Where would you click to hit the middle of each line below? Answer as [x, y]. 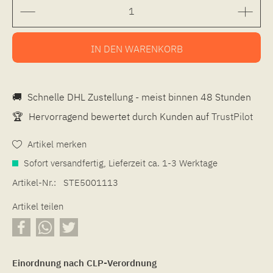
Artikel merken [57, 144]
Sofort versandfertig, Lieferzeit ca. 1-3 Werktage [119, 163]
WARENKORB [154, 48]
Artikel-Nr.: [34, 182]
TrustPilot [232, 116]
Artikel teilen [38, 206]
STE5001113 [91, 182]
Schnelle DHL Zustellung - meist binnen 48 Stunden [138, 97]
